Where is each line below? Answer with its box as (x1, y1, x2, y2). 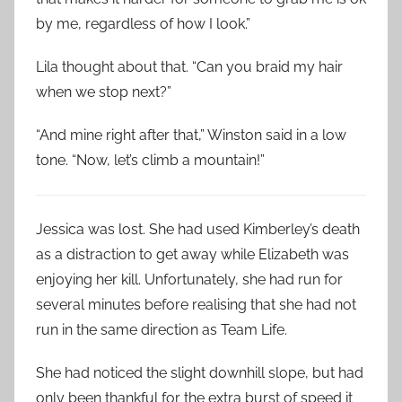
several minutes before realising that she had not (36, 296, 356, 313)
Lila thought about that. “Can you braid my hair (36, 58, 343, 75)
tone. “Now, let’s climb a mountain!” (36, 152, 265, 169)
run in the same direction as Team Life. (36, 321, 287, 338)
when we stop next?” (36, 83, 171, 100)
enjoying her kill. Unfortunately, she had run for (36, 271, 343, 288)
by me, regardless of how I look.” (36, 15, 250, 32)
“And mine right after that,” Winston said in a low (36, 127, 346, 144)
